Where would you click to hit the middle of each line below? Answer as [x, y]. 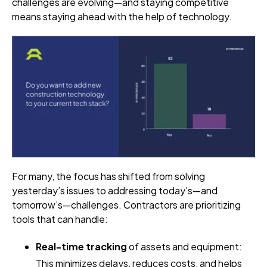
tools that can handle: [60, 219]
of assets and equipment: [184, 246]
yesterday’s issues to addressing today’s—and [115, 190]
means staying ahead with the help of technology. [123, 17]
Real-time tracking [81, 246]
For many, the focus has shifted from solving [108, 176]
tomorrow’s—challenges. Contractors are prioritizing [126, 204]
